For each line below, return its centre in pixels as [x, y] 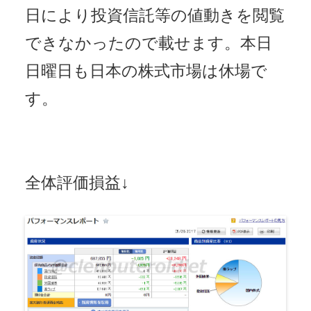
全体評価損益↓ [77, 183]
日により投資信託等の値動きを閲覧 [155, 16]
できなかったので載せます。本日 [149, 44]
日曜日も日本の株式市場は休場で [146, 72]
